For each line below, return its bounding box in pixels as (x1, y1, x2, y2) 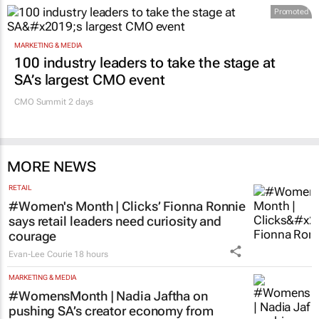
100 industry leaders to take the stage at (14, 54, 276, 72)
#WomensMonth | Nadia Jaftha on (9, 288, 208, 304)
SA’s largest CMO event (14, 71, 165, 89)
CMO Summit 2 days (14, 97, 94, 108)
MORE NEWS (7, 158, 96, 176)
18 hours (74, 249, 108, 260)
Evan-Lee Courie (9, 249, 73, 260)
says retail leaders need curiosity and (9, 214, 222, 229)
